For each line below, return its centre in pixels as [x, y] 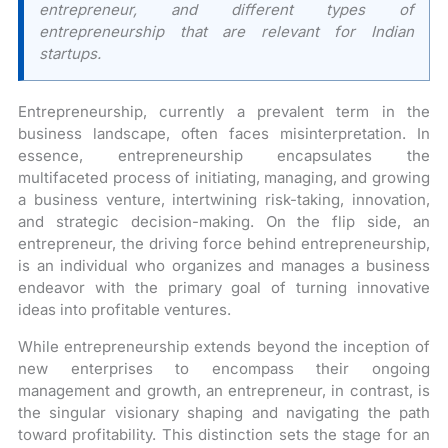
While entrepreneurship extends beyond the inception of [224, 346]
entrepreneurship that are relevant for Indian [226, 31]
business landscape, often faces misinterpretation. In [224, 133]
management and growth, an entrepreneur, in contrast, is [224, 390]
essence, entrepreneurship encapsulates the [224, 155]
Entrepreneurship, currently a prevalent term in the [224, 111]
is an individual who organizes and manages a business [224, 265]
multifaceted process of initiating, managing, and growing [224, 177]
